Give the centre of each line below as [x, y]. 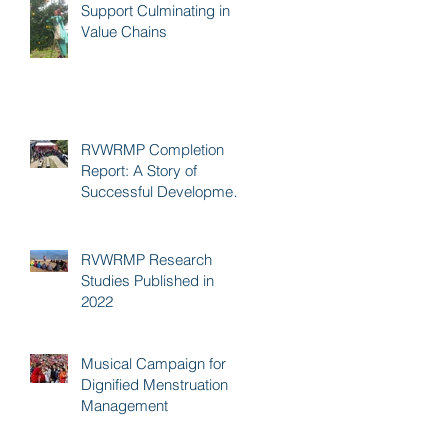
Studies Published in [147, 280]
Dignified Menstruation [154, 384]
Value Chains [124, 31]
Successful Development [163, 191]
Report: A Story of [139, 170]
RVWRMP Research [146, 259]
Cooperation [121, 212]
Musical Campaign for [153, 363]
